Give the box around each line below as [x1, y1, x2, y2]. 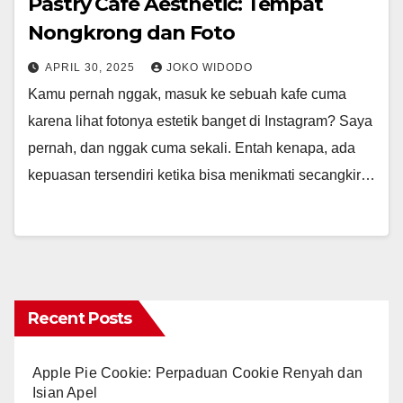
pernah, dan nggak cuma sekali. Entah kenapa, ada [28, 140, 355, 157]
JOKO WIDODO [166, 61, 253, 75]
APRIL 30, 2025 [45, 61, 139, 75]
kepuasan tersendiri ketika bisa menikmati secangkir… [28, 167, 375, 184]
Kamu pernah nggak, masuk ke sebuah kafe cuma [28, 86, 346, 103]
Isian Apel [32, 385, 97, 401]
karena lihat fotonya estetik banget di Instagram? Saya [28, 113, 372, 130]
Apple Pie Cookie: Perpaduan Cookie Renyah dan [32, 365, 363, 381]
